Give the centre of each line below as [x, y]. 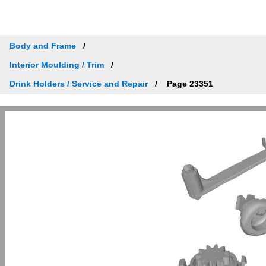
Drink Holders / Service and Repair [79, 83]
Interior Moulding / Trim [57, 64]
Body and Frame [43, 45]
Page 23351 [189, 83]
